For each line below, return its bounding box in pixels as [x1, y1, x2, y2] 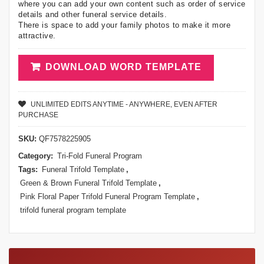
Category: [18, 151, 55, 160]
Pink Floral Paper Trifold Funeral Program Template [20, 192, 195, 201]
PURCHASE [18, 110, 58, 119]
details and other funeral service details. [18, 9, 167, 19]
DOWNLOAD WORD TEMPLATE [45, 61, 202, 72]
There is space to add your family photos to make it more [18, 20, 230, 29]
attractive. [18, 31, 56, 40]
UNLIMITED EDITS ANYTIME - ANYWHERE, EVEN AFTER [29, 100, 217, 108]
